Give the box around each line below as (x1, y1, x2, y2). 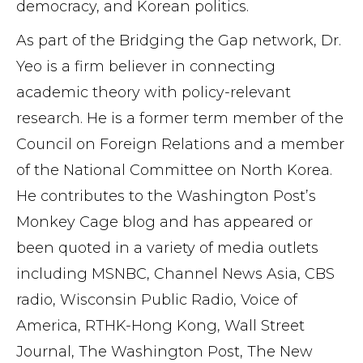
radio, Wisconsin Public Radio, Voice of (16, 291, 297, 309)
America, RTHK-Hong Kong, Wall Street (16, 317, 305, 335)
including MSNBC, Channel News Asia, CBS (16, 265, 335, 283)
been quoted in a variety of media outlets (16, 239, 318, 257)
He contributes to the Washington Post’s (16, 187, 316, 205)
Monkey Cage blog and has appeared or (16, 213, 313, 231)
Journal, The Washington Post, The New (16, 343, 313, 361)
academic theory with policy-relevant (16, 83, 291, 101)
